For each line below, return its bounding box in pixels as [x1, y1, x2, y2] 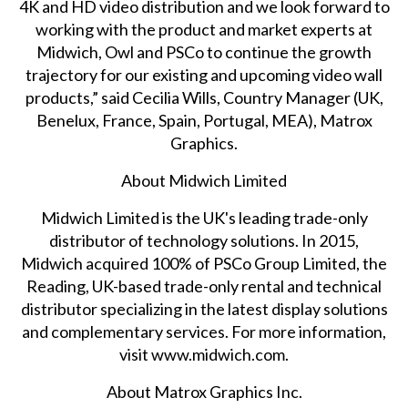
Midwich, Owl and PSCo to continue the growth [36, 41, 372, 62]
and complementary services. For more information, [22, 321, 387, 342]
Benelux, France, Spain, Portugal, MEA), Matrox [36, 109, 372, 130]
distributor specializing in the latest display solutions [20, 298, 388, 319]
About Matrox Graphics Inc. [106, 381, 302, 402]
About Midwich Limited [121, 169, 288, 190]
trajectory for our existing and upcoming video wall [25, 64, 383, 85]
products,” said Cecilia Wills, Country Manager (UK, [25, 87, 383, 107]
